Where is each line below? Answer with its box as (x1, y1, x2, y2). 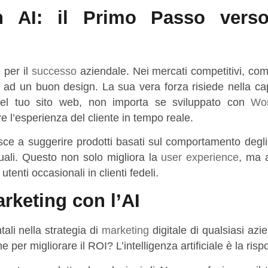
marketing (102, 224, 150, 237)
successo (31, 65, 77, 77)
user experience (161, 151, 239, 163)
